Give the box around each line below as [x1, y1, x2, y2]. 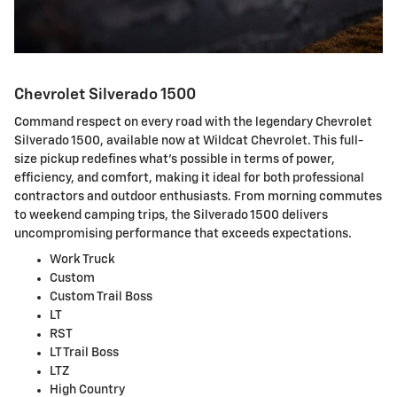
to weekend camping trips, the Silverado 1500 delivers [14, 209, 328, 222]
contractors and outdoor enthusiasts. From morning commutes [14, 191, 382, 204]
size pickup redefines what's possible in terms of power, [14, 153, 335, 167]
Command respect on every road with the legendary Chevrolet [14, 116, 372, 129]
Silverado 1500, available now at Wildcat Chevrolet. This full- [14, 135, 363, 148]
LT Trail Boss [50, 346, 119, 360]
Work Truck [50, 253, 115, 267]
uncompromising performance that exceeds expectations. [14, 228, 352, 241]
